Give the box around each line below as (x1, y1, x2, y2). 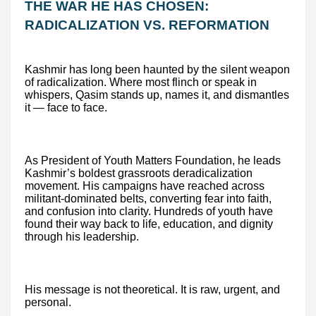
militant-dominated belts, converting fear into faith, (25, 193, 272, 205)
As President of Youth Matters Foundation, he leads (25, 154, 281, 167)
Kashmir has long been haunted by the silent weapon (25, 63, 290, 76)
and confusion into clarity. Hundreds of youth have (25, 205, 273, 218)
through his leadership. (25, 231, 139, 243)
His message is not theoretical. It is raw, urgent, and (25, 284, 280, 296)
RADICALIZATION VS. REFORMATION (25, 17, 269, 32)
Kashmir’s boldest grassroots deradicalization (25, 167, 253, 180)
